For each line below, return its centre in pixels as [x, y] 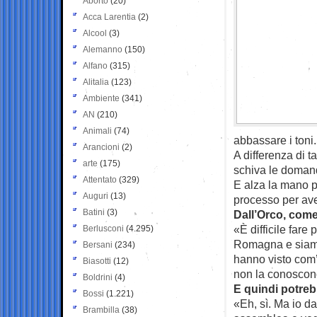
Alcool [95, 33]
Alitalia [96, 82]
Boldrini [98, 277]
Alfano [95, 65]
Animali [97, 131]
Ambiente [101, 98]
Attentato [100, 179]
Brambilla [101, 310]
